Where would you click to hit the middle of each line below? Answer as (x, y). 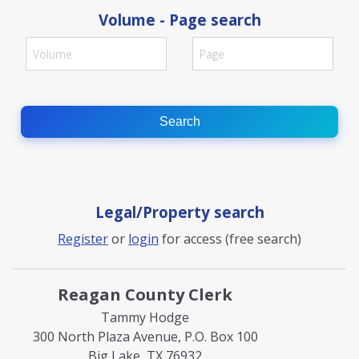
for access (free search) (230, 239)
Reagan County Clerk (145, 294)
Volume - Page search (179, 20)
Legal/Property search (179, 212)
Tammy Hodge (145, 317)
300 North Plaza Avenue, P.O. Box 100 (145, 337)
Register (83, 239)
